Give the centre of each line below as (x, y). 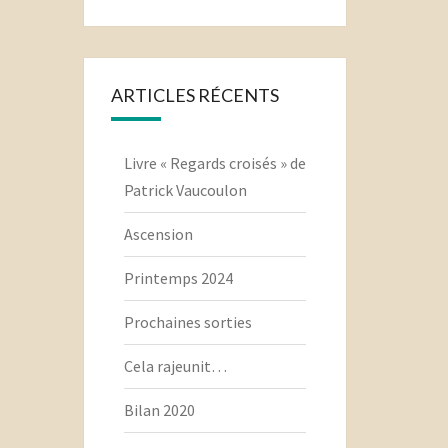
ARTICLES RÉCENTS (194, 95)
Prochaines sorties (187, 322)
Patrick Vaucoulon (185, 190)
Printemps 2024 (178, 278)
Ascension (158, 234)
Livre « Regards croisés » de (214, 163)
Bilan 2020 (159, 410)
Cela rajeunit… (175, 366)
